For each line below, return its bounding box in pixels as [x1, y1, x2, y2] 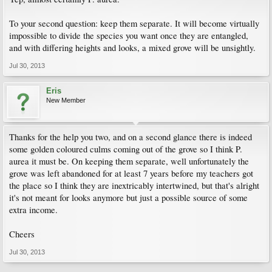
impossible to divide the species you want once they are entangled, [9, 30, 248, 41]
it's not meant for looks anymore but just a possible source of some [9, 192, 248, 203]
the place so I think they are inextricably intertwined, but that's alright [9, 180, 259, 191]
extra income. [9, 204, 58, 216]
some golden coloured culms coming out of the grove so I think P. [9, 143, 242, 155]
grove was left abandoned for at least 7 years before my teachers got [9, 168, 253, 179]
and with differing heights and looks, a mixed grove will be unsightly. [9, 42, 256, 53]
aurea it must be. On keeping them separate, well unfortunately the [9, 155, 249, 167]
